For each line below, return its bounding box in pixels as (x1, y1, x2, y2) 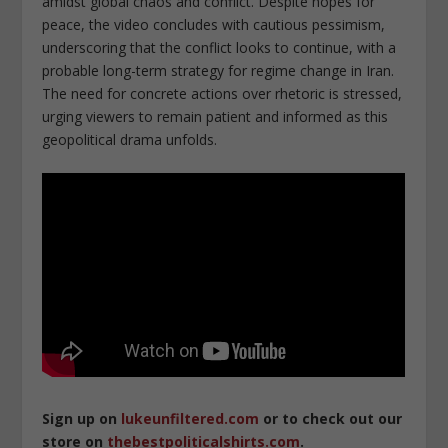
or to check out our (259, 409, 403, 429)
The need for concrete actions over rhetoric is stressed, (42, 83, 403, 103)
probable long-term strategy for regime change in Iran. (42, 60, 395, 80)
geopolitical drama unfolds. (42, 129, 218, 149)
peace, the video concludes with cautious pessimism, (42, 14, 386, 34)
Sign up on (42, 409, 122, 429)
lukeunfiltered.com (121, 409, 260, 429)
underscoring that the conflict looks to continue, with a (42, 37, 397, 57)
